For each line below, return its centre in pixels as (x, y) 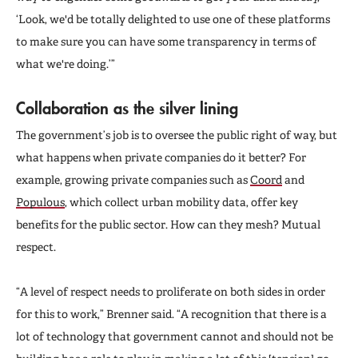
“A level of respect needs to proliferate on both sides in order (171, 291)
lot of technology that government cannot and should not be (175, 336)
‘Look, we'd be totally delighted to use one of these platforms (173, 19)
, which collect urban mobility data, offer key (181, 202)
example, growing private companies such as (133, 179)
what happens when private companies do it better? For (161, 157)
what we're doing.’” (66, 64)
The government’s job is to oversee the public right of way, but (177, 135)
